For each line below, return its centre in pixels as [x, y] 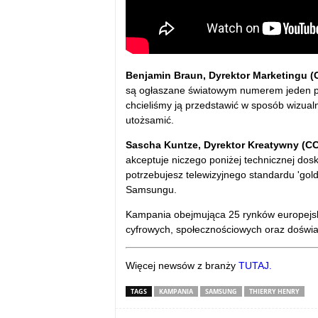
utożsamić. [149, 120]
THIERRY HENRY [274, 292]
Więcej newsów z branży [182, 266]
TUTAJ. [255, 266]
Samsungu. [151, 190]
